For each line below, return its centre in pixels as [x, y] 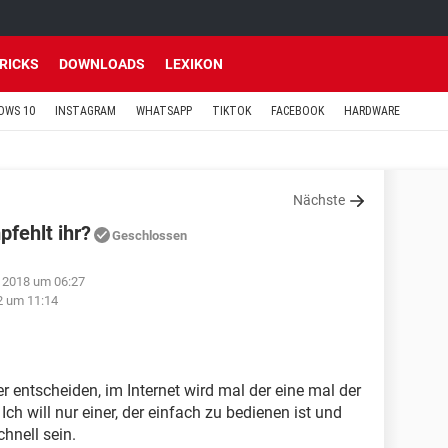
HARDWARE [372, 111]
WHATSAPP [164, 111]
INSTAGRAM [85, 111]
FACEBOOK [297, 111]
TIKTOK [231, 111]
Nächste [319, 200]
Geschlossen [149, 235]
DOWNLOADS [102, 64]
